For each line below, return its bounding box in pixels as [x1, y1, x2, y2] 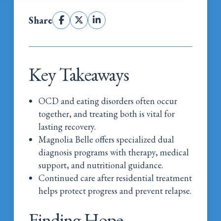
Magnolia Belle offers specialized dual [38, 133, 175, 145]
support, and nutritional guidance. [38, 159, 164, 171]
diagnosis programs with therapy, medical [38, 146, 189, 158]
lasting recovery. [38, 120, 96, 132]
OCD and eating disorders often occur [38, 95, 178, 107]
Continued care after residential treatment [38, 172, 192, 184]
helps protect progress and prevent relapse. [38, 184, 192, 196]
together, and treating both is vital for [38, 108, 175, 119]
